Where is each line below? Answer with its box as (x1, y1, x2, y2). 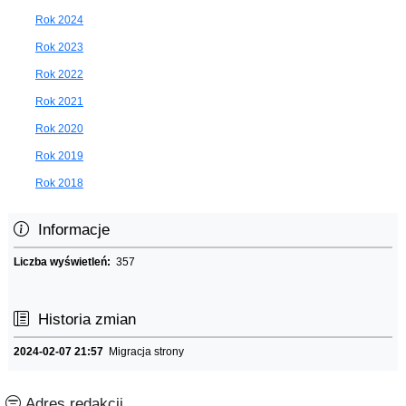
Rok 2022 (35, 67, 83, 81)
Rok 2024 (35, 13, 83, 26)
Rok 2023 (35, 40, 83, 53)
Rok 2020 (35, 121, 83, 135)
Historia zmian (29, 310, 136, 328)
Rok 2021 (35, 94, 83, 108)
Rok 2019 (35, 149, 83, 162)
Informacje (29, 220, 110, 238)
